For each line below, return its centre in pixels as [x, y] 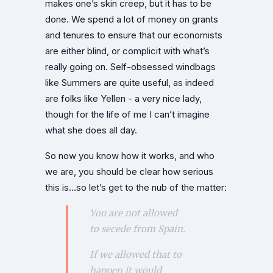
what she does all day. [91, 130]
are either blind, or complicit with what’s [127, 51]
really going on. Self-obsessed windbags [130, 67]
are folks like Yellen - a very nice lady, [123, 98]
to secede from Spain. [137, 229]
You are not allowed [133, 213]
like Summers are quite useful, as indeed [129, 83]
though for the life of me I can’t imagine [127, 114]
